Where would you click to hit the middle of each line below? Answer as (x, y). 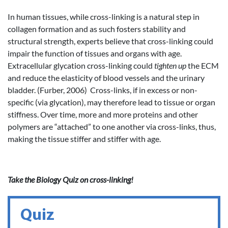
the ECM (203, 65)
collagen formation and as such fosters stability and (97, 28)
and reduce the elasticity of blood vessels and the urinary (106, 77)
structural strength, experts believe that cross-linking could (110, 41)
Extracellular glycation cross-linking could (81, 65)
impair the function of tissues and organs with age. (95, 53)
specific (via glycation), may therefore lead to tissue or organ (111, 102)
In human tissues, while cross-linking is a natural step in (104, 16)
